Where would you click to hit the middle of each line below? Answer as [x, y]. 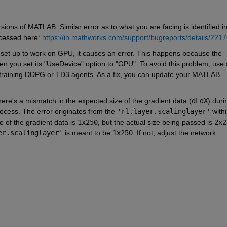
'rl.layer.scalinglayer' [163, 111]
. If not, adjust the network [174, 133]
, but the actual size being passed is [156, 122]
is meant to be [87, 133]
